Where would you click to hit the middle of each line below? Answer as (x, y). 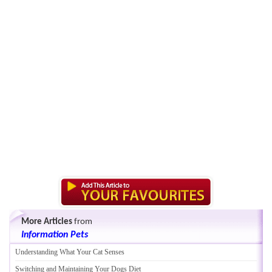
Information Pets (55, 235)
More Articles (47, 222)
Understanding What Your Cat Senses (70, 252)
